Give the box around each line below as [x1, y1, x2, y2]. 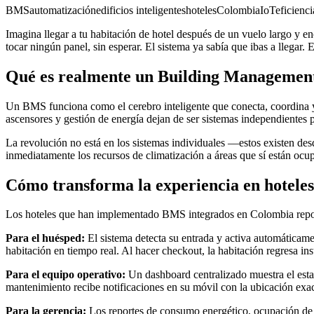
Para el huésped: [6, 232, 85, 245]
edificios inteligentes [96, 4, 186, 16]
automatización [29, 4, 96, 16]
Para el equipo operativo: [6, 268, 125, 281]
